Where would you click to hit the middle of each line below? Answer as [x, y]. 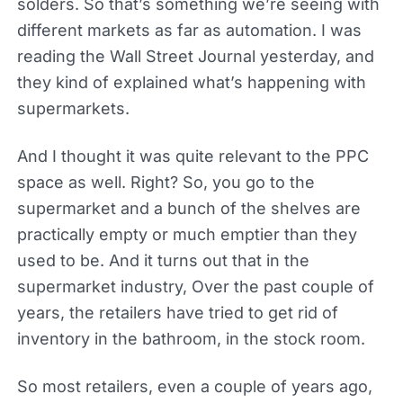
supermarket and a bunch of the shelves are [188, 208]
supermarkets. [73, 108]
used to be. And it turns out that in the [163, 260]
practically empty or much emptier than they [187, 234]
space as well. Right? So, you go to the [166, 182]
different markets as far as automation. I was [189, 30]
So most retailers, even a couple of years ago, [194, 386]
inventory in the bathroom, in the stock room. [191, 338]
